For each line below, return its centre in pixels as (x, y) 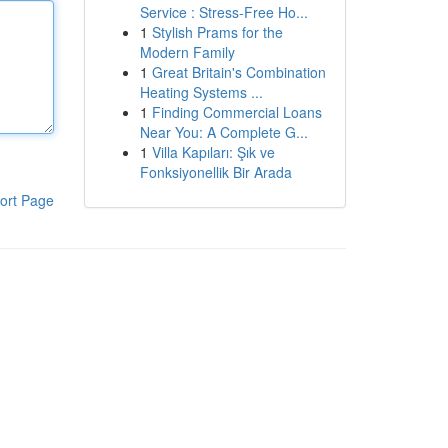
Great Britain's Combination (238, 72)
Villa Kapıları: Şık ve (213, 152)
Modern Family (187, 52)
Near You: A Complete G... (223, 132)
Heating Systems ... (201, 92)
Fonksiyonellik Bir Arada (215, 172)
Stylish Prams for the (217, 32)
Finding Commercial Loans (236, 112)
